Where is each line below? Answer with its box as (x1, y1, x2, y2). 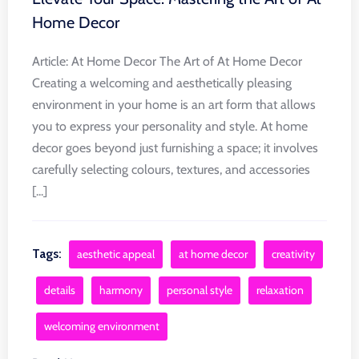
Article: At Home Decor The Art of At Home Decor (32, 53, 302, 69)
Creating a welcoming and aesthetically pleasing (32, 75, 292, 91)
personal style (167, 282, 232, 297)
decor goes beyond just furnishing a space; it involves (32, 139, 318, 155)
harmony (99, 282, 143, 297)
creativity (272, 246, 315, 261)
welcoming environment (44, 318, 159, 333)
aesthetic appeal (77, 246, 155, 261)
